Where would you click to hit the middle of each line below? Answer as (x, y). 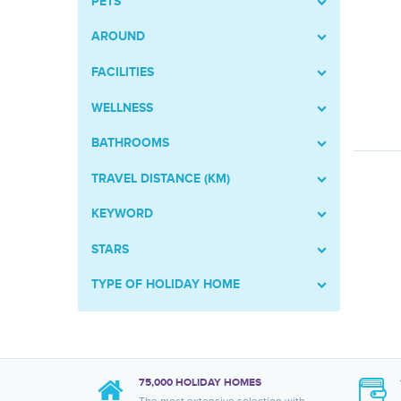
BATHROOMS (130, 143)
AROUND (118, 37)
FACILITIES (123, 72)
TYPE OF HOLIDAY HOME (166, 285)
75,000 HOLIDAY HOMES (200, 383)
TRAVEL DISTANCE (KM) (161, 178)
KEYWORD (122, 214)
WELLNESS (122, 107)
